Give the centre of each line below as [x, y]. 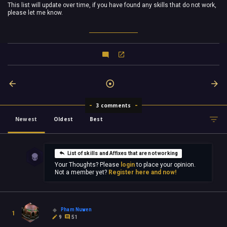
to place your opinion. [165, 165]
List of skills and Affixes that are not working [123, 154]
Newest [26, 119]
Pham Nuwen [76, 209]
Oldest [64, 119]
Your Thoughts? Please [87, 165]
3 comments [113, 106]
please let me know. [35, 13]
